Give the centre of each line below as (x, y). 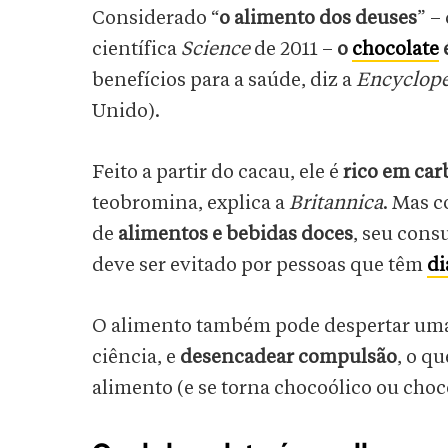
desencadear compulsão (288, 357)
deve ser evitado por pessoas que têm (259, 265)
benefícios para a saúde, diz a (224, 80)
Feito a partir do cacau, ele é (217, 172)
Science (215, 49)
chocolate (395, 49)
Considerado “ (155, 18)
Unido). (126, 111)
